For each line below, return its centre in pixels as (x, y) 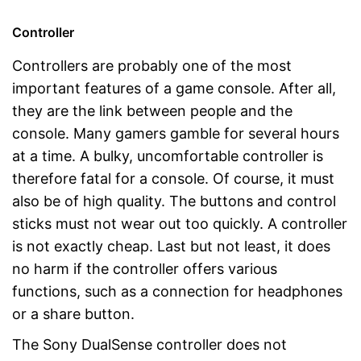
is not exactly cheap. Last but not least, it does (171, 246)
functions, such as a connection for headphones (177, 291)
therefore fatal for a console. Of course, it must (173, 178)
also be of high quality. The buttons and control (174, 201)
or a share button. (73, 313)
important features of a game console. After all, (174, 88)
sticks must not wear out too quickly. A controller (180, 223)
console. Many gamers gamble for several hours (176, 133)
